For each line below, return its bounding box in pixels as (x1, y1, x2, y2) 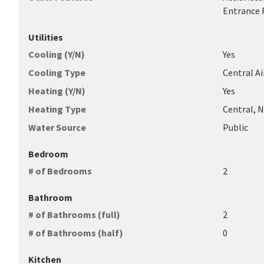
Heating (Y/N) (28, 85, 85, 97)
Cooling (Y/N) (28, 48, 85, 60)
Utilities (28, 31, 63, 43)
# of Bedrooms (28, 165, 92, 177)
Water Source (28, 121, 86, 133)
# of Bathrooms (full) (28, 209, 120, 220)
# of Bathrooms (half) (28, 227, 123, 239)
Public (223, 121, 249, 133)
